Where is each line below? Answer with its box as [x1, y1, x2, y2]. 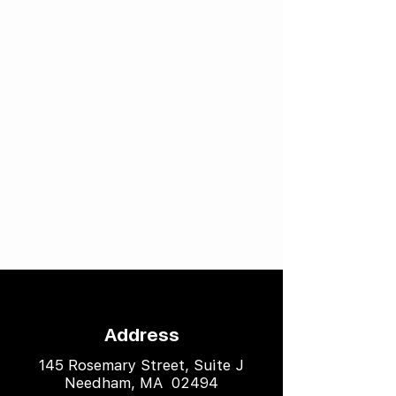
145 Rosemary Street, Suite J [39, 356, 244, 374]
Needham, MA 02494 [65, 374, 218, 392]
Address [103, 324, 179, 346]
